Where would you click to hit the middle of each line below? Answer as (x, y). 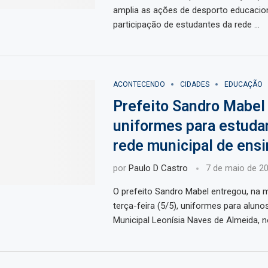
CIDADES (194, 85)
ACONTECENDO (139, 85)
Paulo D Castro (158, 168)
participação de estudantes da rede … (186, 25)
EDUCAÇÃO (243, 85)
